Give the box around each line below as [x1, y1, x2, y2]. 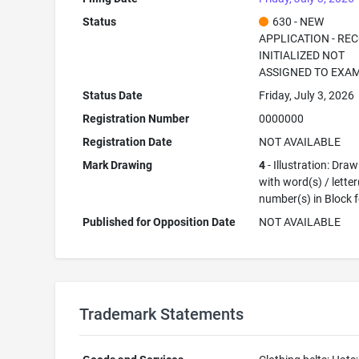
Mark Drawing [83, 159, 153, 171]
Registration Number [83, 112, 190, 125]
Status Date [83, 89, 143, 102]
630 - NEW [272, 15, 325, 28]
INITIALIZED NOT [259, 49, 345, 62]
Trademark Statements [79, 305, 244, 324]
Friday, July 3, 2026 [259, 89, 355, 102]
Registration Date [83, 135, 173, 148]
